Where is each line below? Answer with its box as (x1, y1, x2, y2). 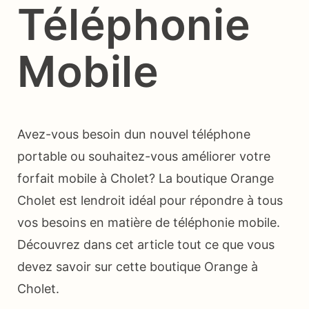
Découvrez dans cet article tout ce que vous (17, 237, 275, 252)
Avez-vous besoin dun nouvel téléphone (17, 127, 250, 142)
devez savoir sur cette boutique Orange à (17, 259, 258, 275)
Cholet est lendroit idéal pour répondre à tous (17, 193, 283, 208)
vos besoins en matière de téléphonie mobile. (17, 215, 280, 230)
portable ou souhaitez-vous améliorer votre (17, 149, 270, 164)
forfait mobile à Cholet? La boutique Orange (17, 171, 274, 186)
